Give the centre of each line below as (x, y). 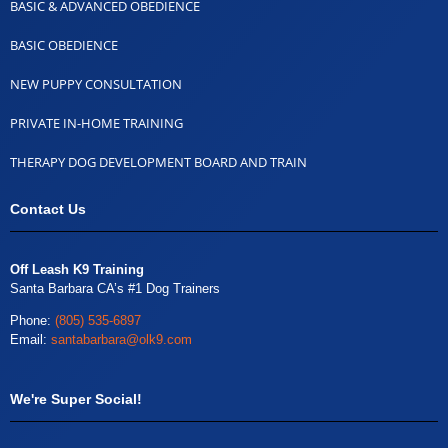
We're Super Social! (76, 398)
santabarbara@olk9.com (121, 339)
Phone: (32, 320)
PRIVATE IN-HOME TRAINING (96, 122)
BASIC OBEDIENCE (64, 44)
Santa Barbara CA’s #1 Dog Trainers (115, 288)
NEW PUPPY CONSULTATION (96, 83)
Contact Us (48, 208)
